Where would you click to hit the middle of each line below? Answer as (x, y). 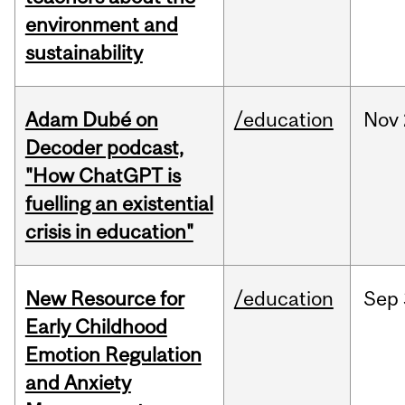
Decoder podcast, (104, 148)
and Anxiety (78, 383)
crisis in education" (109, 232)
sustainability (84, 53)
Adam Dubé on (91, 120)
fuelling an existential (119, 204)
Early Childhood (96, 327)
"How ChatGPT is (103, 176)
